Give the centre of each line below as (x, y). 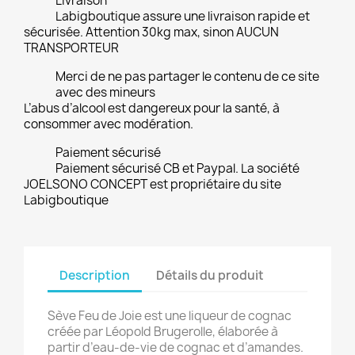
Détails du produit (210, 275)
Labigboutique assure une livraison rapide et (183, 16)
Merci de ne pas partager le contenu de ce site (187, 76)
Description (95, 275)
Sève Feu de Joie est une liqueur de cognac (170, 315)
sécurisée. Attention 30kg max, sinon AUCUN (151, 32)
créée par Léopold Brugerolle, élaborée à (163, 331)
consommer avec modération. (109, 124)
